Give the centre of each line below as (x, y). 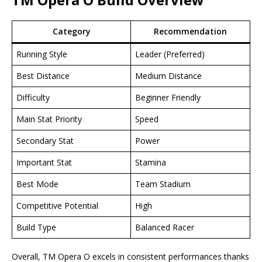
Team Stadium (163, 184)
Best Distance (43, 76)
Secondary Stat (45, 141)
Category (71, 32)
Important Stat (44, 163)
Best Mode (37, 184)
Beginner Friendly (168, 98)
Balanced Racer (165, 227)
